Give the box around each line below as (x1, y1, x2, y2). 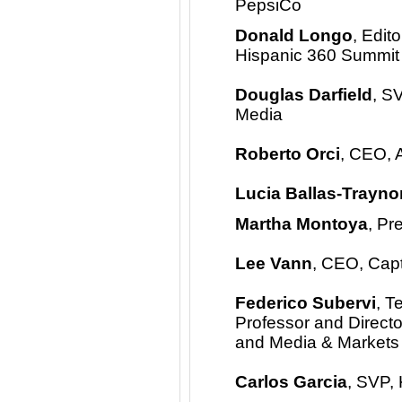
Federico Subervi (235, 293, 376, 312)
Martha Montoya (235, 214, 368, 233)
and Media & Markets (235, 333, 399, 352)
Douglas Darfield (235, 85, 372, 104)
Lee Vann (235, 254, 312, 273)
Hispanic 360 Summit (235, 46, 399, 65)
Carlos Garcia (235, 372, 347, 391)
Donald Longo (235, 26, 353, 45)
